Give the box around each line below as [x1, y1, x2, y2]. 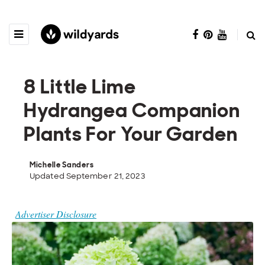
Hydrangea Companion [24, 97, 241, 123]
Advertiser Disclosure [56, 208, 96, 220]
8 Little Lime [24, 73, 136, 99]
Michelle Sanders [30, 160, 94, 170]
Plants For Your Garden [24, 121, 238, 147]
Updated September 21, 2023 [30, 171, 146, 181]
